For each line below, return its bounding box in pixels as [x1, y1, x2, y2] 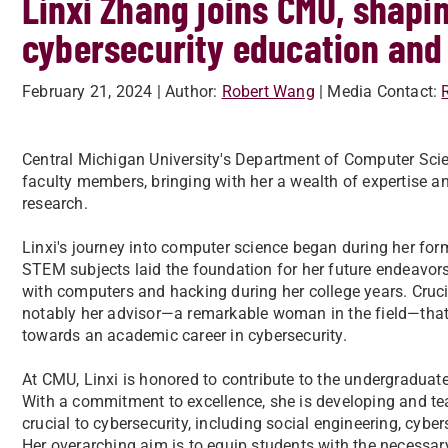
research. [22, 194, 88, 213]
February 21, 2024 [22, 82, 153, 101]
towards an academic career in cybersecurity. [22, 326, 347, 345]
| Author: [156, 82, 218, 101]
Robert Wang [221, 82, 315, 101]
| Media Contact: [319, 82, 438, 101]
